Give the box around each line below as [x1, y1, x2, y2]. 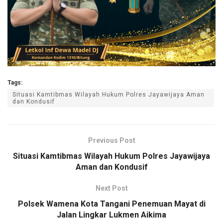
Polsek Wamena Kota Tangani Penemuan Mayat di [17, 199, 206, 209]
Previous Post [88, 136, 135, 145]
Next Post [95, 184, 128, 193]
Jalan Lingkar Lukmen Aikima [57, 210, 166, 220]
